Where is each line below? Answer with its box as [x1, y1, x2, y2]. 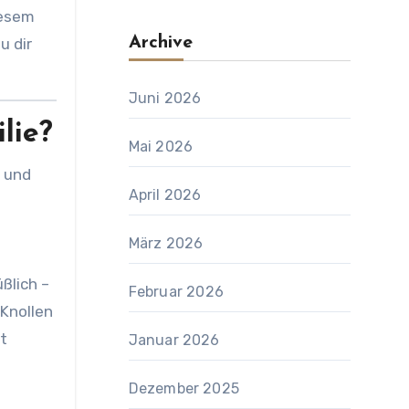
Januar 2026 [128, 331, 220, 349]
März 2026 [128, 235, 204, 252]
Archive [128, 34, 193, 52]
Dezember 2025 [128, 380, 240, 397]
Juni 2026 [128, 89, 202, 107]
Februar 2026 [128, 283, 224, 300]
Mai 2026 [128, 138, 194, 155]
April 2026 [128, 186, 202, 204]
